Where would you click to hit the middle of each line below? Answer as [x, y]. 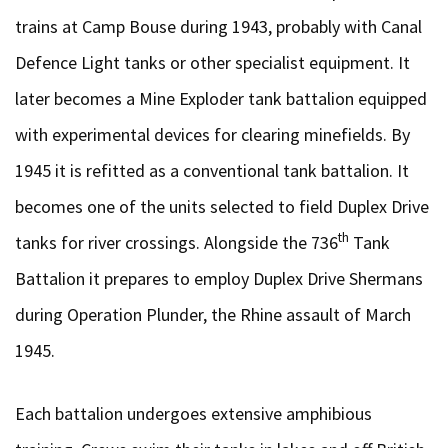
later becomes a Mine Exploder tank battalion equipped [221, 98]
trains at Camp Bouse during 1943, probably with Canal [218, 26]
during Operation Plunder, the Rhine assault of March [213, 314]
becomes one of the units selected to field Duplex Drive [222, 206]
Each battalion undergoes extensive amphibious [193, 413]
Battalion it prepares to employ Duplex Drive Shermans [219, 278]
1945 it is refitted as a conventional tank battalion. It [212, 170]
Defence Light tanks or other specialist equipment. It [212, 62]
